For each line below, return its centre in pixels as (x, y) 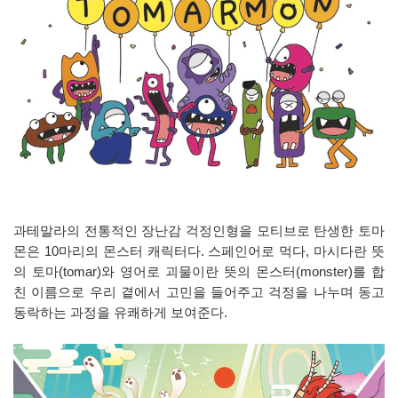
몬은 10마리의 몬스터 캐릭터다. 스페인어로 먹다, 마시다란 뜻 (199, 252)
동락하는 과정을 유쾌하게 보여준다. (120, 313)
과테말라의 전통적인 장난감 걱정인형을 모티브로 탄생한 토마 (199, 231)
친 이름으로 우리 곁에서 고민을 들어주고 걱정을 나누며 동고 (199, 293)
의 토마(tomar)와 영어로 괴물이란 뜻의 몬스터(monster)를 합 (199, 272)
